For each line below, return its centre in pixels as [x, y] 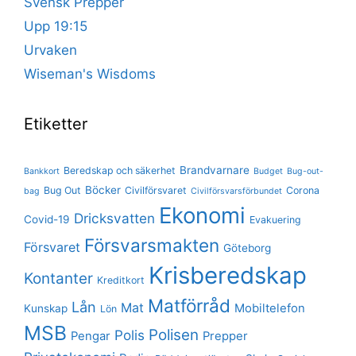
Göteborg [247, 248]
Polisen [174, 335]
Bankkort [42, 171]
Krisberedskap [228, 275]
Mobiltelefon [270, 308]
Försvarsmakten [152, 245]
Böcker [103, 190]
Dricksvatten [114, 218]
